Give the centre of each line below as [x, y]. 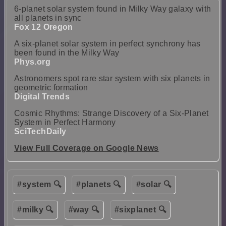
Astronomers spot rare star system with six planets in [112, 78]
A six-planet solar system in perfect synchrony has [107, 43]
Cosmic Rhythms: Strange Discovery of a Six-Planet [111, 113]
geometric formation [51, 87]
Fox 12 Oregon [44, 27]
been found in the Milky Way [67, 52]
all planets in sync [48, 18]
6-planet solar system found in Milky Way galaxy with [113, 9]
